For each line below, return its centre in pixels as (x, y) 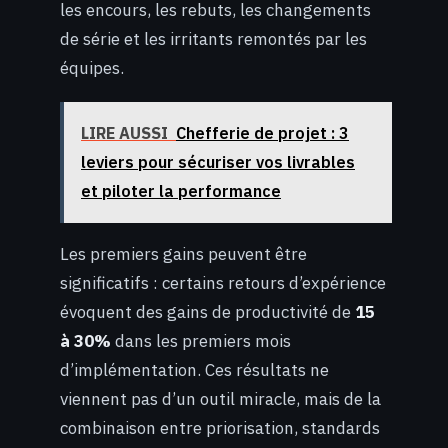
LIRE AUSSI (124, 133)
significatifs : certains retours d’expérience (223, 283)
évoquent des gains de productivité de (207, 312)
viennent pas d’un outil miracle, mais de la (220, 399)
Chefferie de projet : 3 (262, 133)
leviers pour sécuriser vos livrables (218, 162)
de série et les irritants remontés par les (213, 38)
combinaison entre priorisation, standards (220, 428)
